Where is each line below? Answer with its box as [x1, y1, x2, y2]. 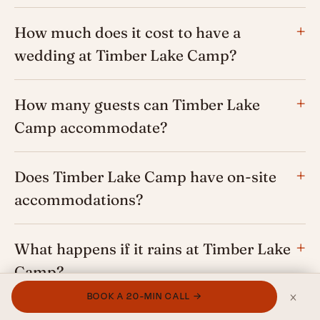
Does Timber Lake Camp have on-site [14, 167, 276, 186]
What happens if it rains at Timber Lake [14, 239, 291, 259]
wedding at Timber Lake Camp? [14, 46, 236, 65]
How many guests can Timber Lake [14, 95, 260, 114]
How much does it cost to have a [14, 23, 241, 42]
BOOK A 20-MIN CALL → [86, 290, 202, 303]
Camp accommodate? [14, 118, 167, 137]
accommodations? [14, 190, 143, 209]
